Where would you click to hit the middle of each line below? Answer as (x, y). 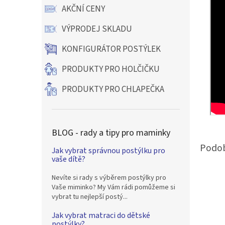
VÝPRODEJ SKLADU (97, 29)
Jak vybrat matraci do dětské (101, 215)
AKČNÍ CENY (83, 9)
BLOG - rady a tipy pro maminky (111, 133)
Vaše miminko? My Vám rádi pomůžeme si (114, 187)
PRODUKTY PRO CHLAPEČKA (113, 89)
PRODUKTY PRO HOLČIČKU (111, 69)
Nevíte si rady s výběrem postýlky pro (109, 178)
